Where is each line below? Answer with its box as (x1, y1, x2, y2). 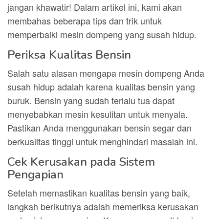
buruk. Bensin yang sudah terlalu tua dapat (7, 94, 175, 107)
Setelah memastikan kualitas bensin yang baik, (7, 186, 190, 199)
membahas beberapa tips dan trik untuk (7, 14, 162, 27)
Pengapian (7, 167, 64, 182)
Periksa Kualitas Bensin (7, 47, 131, 63)
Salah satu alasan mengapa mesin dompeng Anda (7, 66, 204, 79)
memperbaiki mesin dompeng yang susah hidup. (7, 28, 197, 41)
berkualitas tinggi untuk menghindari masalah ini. (7, 135, 197, 148)
